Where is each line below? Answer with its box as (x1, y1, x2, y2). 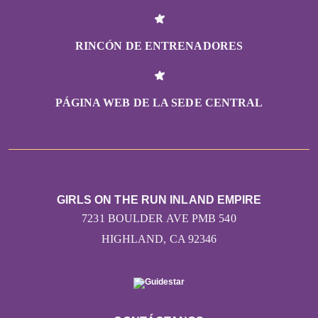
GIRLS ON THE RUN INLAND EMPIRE (56, 194, 262, 207)
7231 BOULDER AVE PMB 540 (82, 212, 236, 225)
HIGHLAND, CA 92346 (101, 233, 217, 246)
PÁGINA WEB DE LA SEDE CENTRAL (55, 97, 263, 109)
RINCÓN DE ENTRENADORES (75, 40, 243, 53)
